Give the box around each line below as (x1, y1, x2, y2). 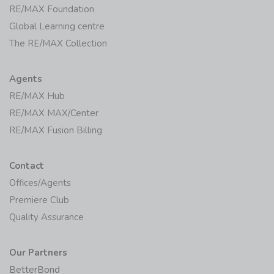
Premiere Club (9, 193, 69, 206)
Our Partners (9, 246, 67, 259)
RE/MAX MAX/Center (9, 106, 98, 119)
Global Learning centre (9, 20, 105, 32)
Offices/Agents (9, 176, 71, 189)
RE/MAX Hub (9, 89, 65, 102)
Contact (9, 159, 44, 172)
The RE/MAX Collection (9, 37, 107, 50)
